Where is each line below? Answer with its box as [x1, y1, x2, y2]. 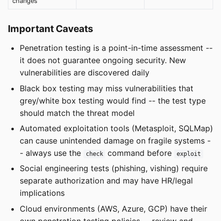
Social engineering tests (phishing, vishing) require [20, 163, 208, 174]
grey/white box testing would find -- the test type [20, 95, 206, 106]
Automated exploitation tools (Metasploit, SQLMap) [20, 123, 213, 134]
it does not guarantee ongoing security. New [20, 55, 186, 66]
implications [20, 188, 65, 198]
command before [105, 148, 175, 158]
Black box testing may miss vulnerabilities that [20, 83, 193, 93]
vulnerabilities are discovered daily [20, 68, 149, 78]
